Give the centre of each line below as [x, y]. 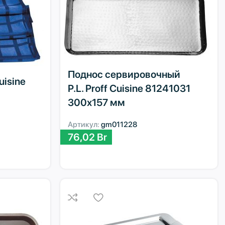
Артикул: [85, 124]
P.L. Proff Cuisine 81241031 [129, 88]
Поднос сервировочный [124, 74]
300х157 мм [97, 102]
